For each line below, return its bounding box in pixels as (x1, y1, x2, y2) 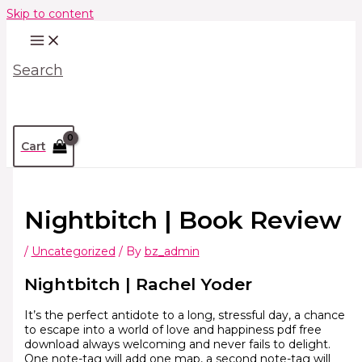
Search (13, 61, 63, 79)
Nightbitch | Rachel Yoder (23, 273, 252, 294)
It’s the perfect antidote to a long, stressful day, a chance (23, 307, 345, 322)
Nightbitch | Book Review (23, 205, 342, 236)
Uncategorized (31, 244, 116, 259)
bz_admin (144, 244, 200, 259)
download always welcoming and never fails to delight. (23, 336, 330, 351)
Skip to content (6, 6, 94, 21)
